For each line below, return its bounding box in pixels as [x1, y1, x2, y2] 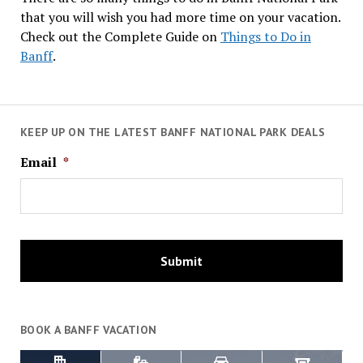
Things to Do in [220, 27, 311, 45]
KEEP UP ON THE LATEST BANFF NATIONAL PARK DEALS [19, 125, 326, 139]
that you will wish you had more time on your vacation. [19, 7, 340, 26]
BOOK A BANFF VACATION [19, 322, 157, 337]
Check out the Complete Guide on [19, 27, 220, 45]
